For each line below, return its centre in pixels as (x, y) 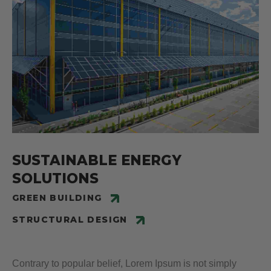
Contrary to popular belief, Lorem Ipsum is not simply (124, 264)
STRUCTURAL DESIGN (70, 220)
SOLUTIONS (55, 179)
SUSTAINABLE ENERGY (97, 161)
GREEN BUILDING (57, 198)
